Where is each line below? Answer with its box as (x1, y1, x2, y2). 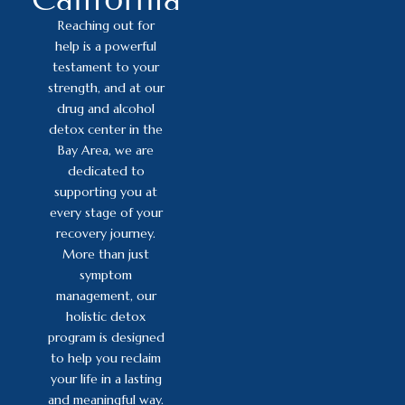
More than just (62, 245, 150, 262)
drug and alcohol (57, 99, 155, 117)
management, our (55, 287, 156, 304)
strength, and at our (47, 79, 165, 96)
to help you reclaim (51, 349, 162, 366)
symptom (80, 266, 133, 283)
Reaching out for (57, 16, 155, 33)
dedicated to (67, 162, 145, 179)
